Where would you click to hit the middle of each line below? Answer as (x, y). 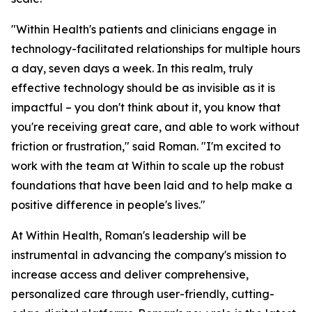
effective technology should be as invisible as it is (143, 88)
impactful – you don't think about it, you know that (146, 107)
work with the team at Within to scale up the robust (148, 166)
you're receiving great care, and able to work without (155, 127)
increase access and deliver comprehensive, (130, 274)
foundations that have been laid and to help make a (152, 185)
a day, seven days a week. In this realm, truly (132, 68)
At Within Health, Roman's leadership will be (129, 235)
